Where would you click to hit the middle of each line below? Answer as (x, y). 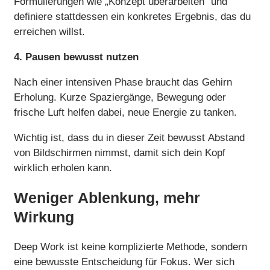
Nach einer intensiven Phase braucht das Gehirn (123, 82)
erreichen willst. (49, 32)
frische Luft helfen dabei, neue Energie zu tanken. (125, 112)
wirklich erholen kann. (63, 168)
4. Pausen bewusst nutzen (76, 57)
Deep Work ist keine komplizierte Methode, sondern (130, 246)
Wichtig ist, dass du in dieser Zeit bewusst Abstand (129, 138)
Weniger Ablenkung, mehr (107, 197)
